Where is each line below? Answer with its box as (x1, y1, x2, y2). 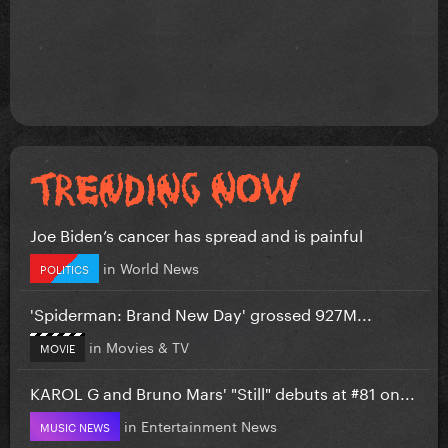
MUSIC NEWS (40, 416, 110, 435)
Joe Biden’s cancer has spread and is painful (30, 220, 363, 246)
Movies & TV (106, 334, 189, 357)
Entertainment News (141, 413, 277, 436)
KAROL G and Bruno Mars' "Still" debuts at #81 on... (30, 378, 415, 404)
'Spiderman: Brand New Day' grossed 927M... (30, 299, 372, 325)
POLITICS (40, 258, 89, 277)
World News (120, 255, 199, 278)
